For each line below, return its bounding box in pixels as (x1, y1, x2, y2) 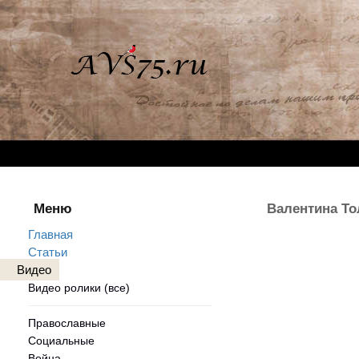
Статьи (28, 245, 67, 259)
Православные (28, 317, 106, 330)
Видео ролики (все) (28, 281, 130, 294)
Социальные (28, 334, 95, 348)
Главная (28, 228, 73, 241)
